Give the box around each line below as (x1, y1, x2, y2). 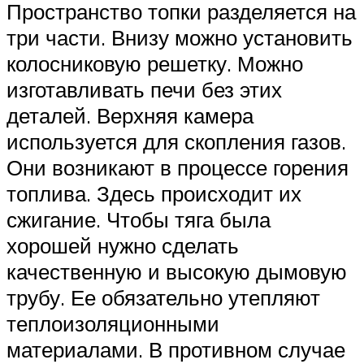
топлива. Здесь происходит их (6, 180, 301, 207)
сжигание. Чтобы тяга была (6, 206, 271, 233)
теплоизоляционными (6, 310, 219, 337)
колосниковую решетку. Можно (6, 50, 303, 77)
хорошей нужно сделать (6, 232, 239, 259)
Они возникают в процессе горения (6, 154, 349, 181)
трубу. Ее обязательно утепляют (6, 284, 320, 311)
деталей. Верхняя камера (6, 102, 253, 129)
